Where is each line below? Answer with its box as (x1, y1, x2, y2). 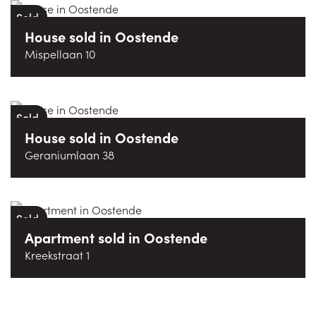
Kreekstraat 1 (25, 246, 90, 262)
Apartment (25, 226, 95, 247)
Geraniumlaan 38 (25, 146, 114, 162)
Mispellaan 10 (25, 46, 95, 62)
